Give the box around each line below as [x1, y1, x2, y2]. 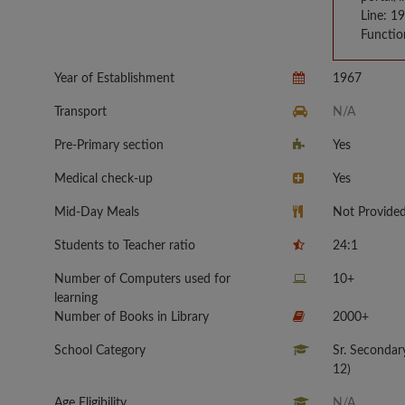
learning [54, 292, 98, 306]
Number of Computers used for [54, 273, 231, 287]
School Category [54, 344, 146, 358]
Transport [54, 106, 107, 119]
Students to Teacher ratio [54, 240, 195, 253]
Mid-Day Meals [54, 206, 139, 220]
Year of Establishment [54, 72, 174, 86]
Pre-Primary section [54, 139, 164, 153]
